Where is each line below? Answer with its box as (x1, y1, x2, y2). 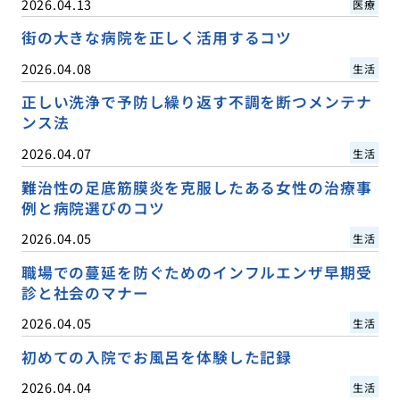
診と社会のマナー (21, 281, 149, 304)
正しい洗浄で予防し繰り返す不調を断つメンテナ (21, 91, 372, 113)
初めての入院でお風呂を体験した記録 (21, 346, 293, 368)
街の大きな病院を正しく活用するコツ (21, 27, 293, 49)
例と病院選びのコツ (21, 196, 165, 219)
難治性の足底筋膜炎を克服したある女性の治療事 (21, 176, 372, 198)
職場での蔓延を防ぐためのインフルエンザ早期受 (21, 261, 372, 283)
